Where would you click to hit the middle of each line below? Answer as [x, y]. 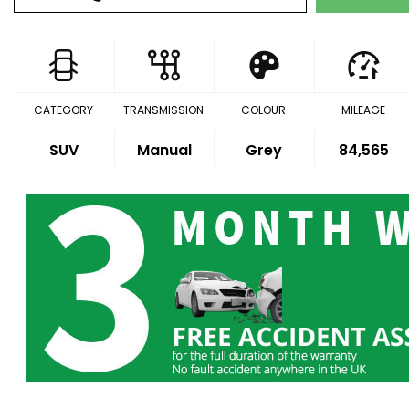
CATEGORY [64, 110]
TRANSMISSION [164, 110]
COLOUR [264, 110]
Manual [164, 150]
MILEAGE [364, 110]
